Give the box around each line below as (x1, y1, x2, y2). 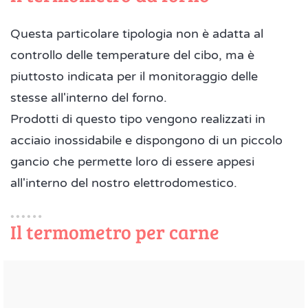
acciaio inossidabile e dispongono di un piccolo (10, 133, 283, 148)
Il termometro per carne (10, 219, 219, 245)
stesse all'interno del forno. (10, 90, 167, 106)
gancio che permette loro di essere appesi (10, 154, 254, 170)
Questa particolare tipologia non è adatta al (10, 26, 263, 42)
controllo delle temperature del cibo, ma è (10, 47, 254, 63)
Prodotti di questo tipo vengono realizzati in (10, 111, 265, 127)
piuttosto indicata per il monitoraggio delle (10, 69, 258, 85)
